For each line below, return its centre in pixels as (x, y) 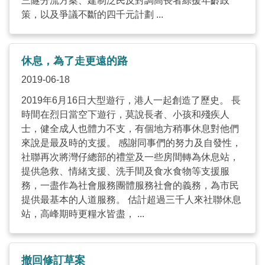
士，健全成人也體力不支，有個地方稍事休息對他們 (130, 128)
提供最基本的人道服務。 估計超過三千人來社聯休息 (131, 199)
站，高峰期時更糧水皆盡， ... (83, 214)
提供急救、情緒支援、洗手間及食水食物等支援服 (125, 171)
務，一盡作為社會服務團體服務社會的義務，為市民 (130, 185)
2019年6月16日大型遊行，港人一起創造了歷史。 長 (131, 100)
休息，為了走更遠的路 (75, 61)
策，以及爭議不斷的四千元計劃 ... (92, 14)
